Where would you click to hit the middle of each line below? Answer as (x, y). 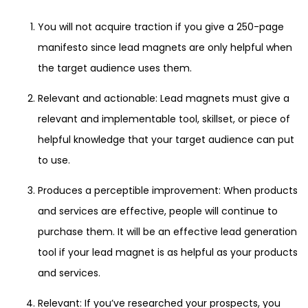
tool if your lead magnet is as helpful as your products (168, 253)
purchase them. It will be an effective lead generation (167, 232)
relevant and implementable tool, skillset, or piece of (164, 119)
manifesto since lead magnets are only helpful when (165, 48)
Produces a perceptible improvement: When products (168, 191)
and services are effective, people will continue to (158, 211)
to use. (54, 161)
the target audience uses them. (115, 68)
